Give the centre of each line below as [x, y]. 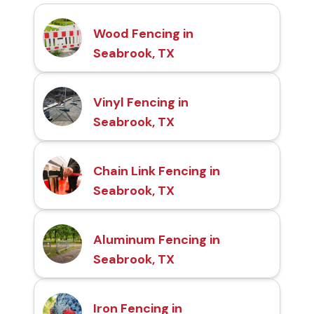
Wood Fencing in [143, 34]
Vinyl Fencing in [141, 103]
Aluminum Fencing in [157, 240]
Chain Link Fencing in [157, 171]
